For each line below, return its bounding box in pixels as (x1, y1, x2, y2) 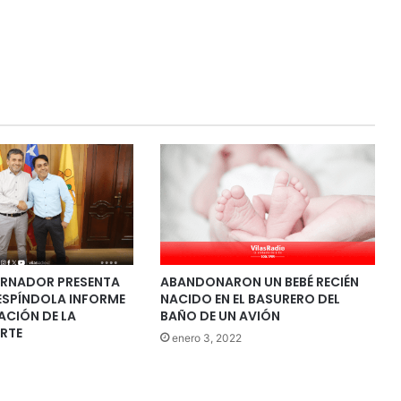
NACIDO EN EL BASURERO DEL (159, 289, 340, 308)
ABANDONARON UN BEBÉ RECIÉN (159, 272, 359, 291)
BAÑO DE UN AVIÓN (159, 306, 280, 325)
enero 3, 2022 (171, 330, 242, 345)
